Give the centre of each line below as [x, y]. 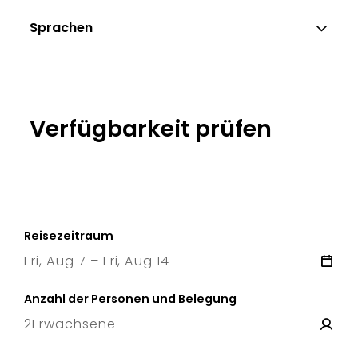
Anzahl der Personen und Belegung [130, 299]
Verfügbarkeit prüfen [151, 129]
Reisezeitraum [69, 236]
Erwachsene [74, 324]
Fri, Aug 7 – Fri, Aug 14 [97, 261]
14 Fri [173, 280]
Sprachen [62, 27]
